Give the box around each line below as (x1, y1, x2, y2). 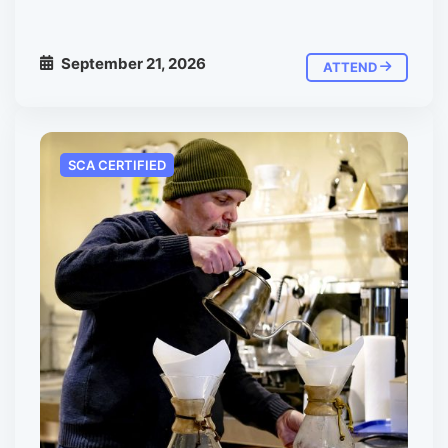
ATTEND (323, 58, 380, 75)
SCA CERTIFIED (68, 156, 166, 173)
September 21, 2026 (58, 53, 206, 73)
